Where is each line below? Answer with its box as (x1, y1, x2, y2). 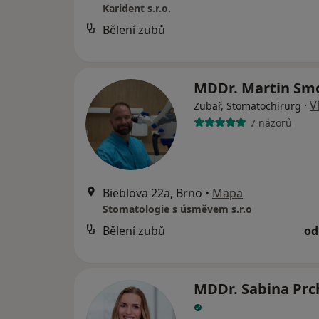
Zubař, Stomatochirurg (194, 99, 301, 113)
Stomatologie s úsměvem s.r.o (103, 202, 252, 216)
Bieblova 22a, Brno (103, 185, 202, 201)
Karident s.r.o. (103, 1, 171, 15)
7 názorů (249, 115, 292, 130)
